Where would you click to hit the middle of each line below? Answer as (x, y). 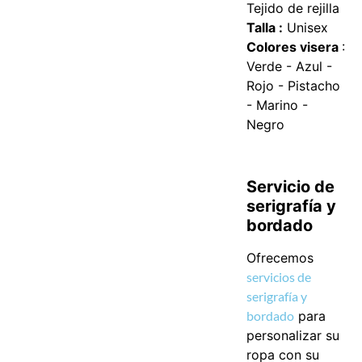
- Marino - (278, 105)
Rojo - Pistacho (294, 85)
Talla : (265, 27)
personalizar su (293, 335)
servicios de (279, 276)
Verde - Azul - (290, 66)
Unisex (306, 27)
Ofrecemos (280, 257)
